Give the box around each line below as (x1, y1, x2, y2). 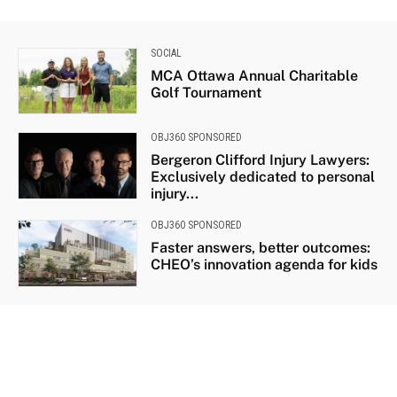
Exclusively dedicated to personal (150, 168, 375, 186)
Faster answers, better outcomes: (150, 239, 370, 257)
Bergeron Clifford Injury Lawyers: (150, 152, 370, 169)
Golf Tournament (150, 84, 261, 102)
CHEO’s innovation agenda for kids (150, 256, 378, 274)
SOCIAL (150, 47, 182, 60)
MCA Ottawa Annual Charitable (150, 67, 358, 85)
